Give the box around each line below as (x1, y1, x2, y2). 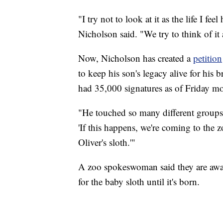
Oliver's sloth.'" (78, 135, 135, 148)
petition (193, 51, 222, 64)
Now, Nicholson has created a (78, 51, 193, 64)
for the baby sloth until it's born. (78, 175, 200, 188)
